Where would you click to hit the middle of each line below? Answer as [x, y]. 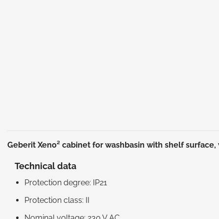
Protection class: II [57, 200]
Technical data [45, 166]
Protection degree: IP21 [66, 182]
